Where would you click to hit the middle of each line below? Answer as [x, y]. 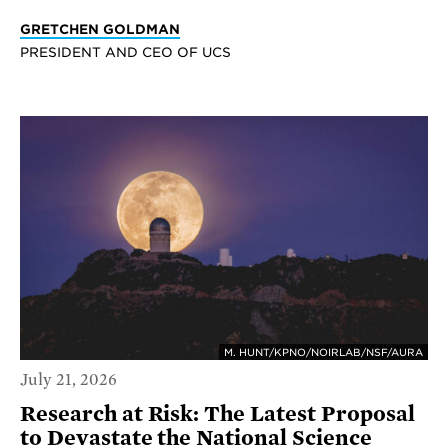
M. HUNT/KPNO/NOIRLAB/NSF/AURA [323, 352]
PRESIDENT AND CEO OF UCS [125, 51]
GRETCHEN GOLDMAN [100, 28]
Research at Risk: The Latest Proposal [217, 413]
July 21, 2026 [68, 379]
